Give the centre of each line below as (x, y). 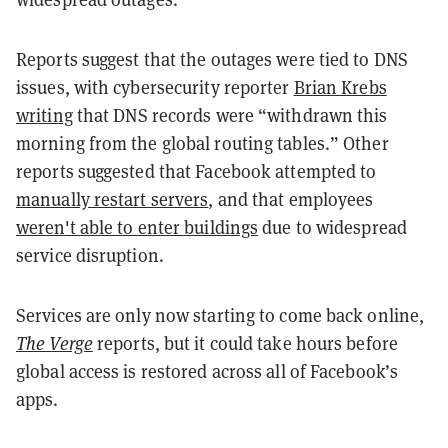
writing (44, 114)
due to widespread (332, 226)
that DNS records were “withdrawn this (230, 114)
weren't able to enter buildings (137, 226)
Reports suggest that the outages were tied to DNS (212, 58)
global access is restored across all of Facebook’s (207, 370)
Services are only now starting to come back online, (220, 314)
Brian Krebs (340, 86)
